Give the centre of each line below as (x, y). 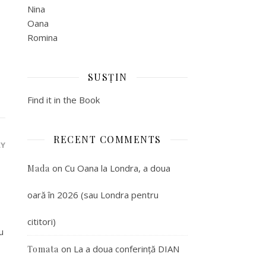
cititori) (42, 221)
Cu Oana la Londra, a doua (118, 168)
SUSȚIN (107, 77)
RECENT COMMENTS (107, 139)
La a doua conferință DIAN (126, 249)
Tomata (43, 249)
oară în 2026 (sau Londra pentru (93, 195)
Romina (42, 37)
